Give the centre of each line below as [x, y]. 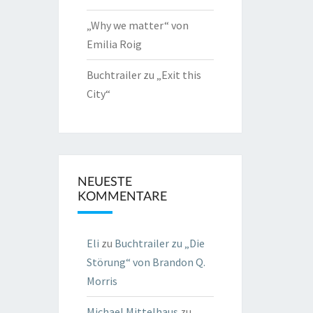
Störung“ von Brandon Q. [146, 262]
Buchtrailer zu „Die [159, 243]
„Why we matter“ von [137, 25]
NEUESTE [104, 181]
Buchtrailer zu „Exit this [144, 75]
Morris [102, 281]
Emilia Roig [114, 44]
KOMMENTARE [122, 196]
